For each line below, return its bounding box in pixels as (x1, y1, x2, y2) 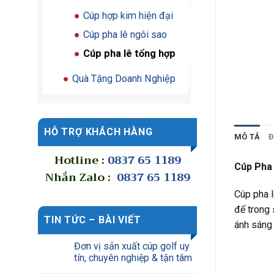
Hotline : (54, 150, 108, 170)
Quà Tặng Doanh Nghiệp (72, 73, 176, 84)
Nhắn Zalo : (45, 168, 114, 187)
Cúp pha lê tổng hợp (83, 48, 176, 59)
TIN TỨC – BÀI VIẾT (44, 214, 141, 226)
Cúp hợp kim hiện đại (83, 10, 173, 21)
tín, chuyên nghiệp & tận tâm (74, 252, 192, 264)
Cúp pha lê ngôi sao (83, 29, 167, 40)
